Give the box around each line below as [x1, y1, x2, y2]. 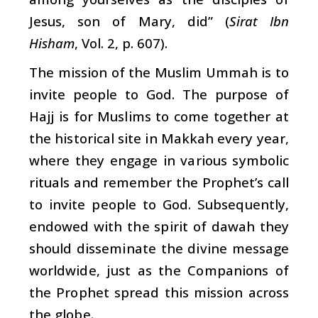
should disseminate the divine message [29, 238, 289, 257]
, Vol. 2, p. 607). [75, 33, 171, 52]
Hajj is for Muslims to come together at [29, 106, 289, 125]
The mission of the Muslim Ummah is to [29, 62, 289, 81]
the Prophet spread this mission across [29, 283, 289, 301]
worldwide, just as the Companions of [29, 261, 289, 279]
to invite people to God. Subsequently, [29, 194, 289, 213]
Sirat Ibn [229, 11, 290, 30]
